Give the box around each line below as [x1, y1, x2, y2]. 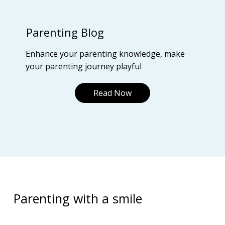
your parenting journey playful [26, 60, 142, 72]
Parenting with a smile [13, 189, 142, 207]
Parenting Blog [26, 24, 104, 40]
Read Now [93, 87, 132, 98]
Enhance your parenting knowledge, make [26, 48, 185, 59]
